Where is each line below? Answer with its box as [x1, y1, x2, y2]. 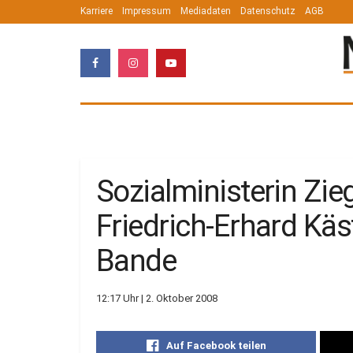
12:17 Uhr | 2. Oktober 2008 [96, 292, 217, 305]
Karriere [80, 6, 113, 17]
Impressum [122, 6, 171, 17]
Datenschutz [240, 6, 295, 17]
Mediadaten [180, 6, 231, 17]
